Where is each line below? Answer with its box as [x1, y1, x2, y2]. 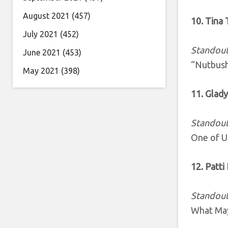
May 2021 [23, 66, 59, 75]
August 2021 [23, 11, 70, 20]
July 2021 [23, 30, 58, 39]
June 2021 [23, 48, 61, 57]
